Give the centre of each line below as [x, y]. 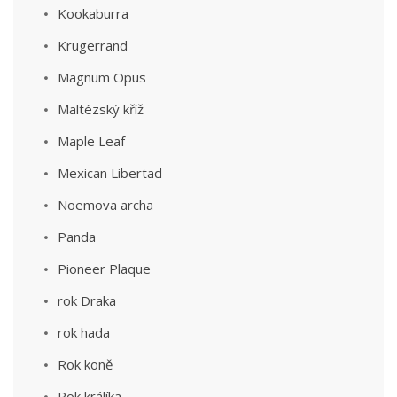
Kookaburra [93, 13]
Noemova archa [105, 205]
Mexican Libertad [110, 173]
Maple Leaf [91, 141]
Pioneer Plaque [104, 269]
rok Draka [87, 300]
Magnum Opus [102, 77]
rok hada [84, 332]
